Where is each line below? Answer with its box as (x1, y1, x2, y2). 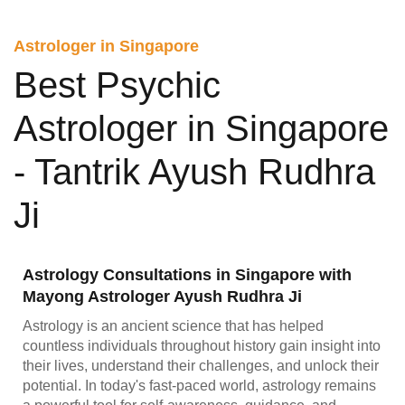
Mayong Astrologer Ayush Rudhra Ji (23, 287, 302, 306)
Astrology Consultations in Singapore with (23, 265, 352, 284)
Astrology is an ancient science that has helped (23, 317, 324, 334)
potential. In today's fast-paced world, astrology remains (23, 377, 376, 393)
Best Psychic (14, 64, 221, 105)
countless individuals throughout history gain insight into (23, 337, 381, 353)
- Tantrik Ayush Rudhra (14, 151, 375, 192)
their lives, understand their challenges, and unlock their (23, 357, 379, 373)
